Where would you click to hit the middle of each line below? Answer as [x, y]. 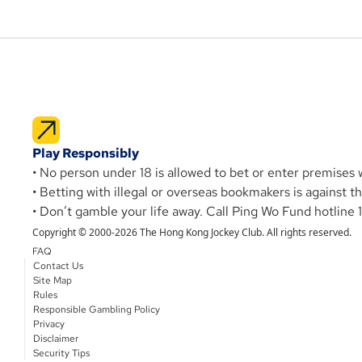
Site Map [53, 280]
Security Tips [61, 353]
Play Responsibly [86, 153]
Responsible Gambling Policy [97, 309]
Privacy [49, 324]
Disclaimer [56, 338]
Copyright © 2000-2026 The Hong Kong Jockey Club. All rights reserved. [192, 232]
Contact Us [58, 265]
